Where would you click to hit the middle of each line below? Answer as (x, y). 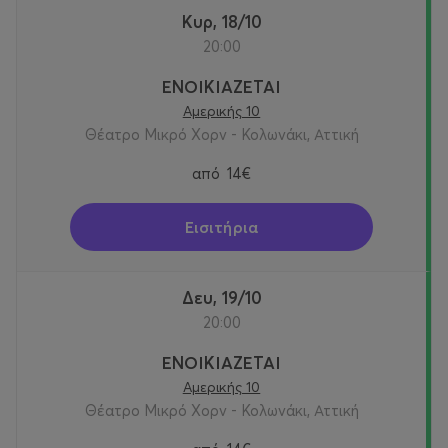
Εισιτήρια (221, 227)
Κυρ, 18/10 (227, 22)
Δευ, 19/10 (227, 298)
